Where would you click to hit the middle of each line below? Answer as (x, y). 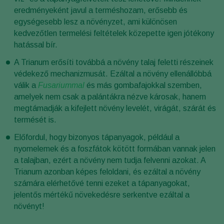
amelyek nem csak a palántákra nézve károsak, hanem (110, 97)
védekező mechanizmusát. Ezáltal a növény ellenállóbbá (113, 74)
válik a (26, 85)
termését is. (35, 120)
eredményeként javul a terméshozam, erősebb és (101, 10)
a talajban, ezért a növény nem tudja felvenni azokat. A (110, 160)
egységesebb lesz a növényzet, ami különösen (95, 22)
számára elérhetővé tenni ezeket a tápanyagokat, (102, 183)
